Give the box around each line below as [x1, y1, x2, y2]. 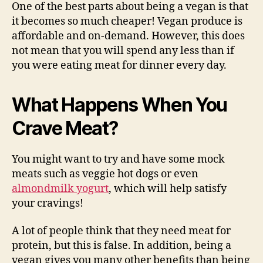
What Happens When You [12, 93, 228, 116]
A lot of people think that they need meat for [12, 224, 231, 238]
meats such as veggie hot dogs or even [12, 167, 198, 181]
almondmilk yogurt [12, 181, 109, 195]
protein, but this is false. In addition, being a [12, 239, 231, 253]
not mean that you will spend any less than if [12, 43, 234, 58]
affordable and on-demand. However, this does [12, 29, 245, 43]
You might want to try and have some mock [12, 152, 225, 166]
